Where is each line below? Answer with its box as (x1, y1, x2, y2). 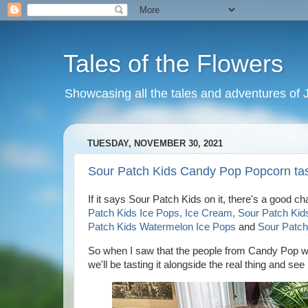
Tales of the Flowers (63, 49, 283, 78)
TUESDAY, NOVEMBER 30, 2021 (87, 138, 223, 149)
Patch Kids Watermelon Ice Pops (88, 221, 236, 232)
